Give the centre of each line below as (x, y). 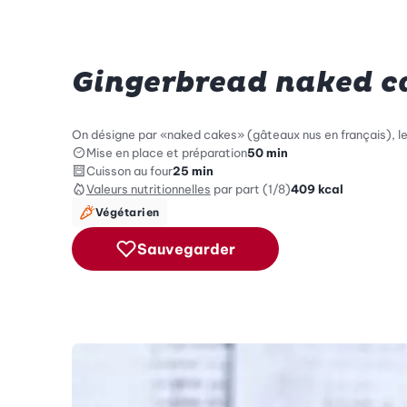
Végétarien (127, 212)
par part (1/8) (252, 189)
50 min (267, 152)
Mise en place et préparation (166, 152)
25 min (193, 170)
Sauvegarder (186, 248)
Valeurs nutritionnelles (148, 189)
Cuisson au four (129, 170)
